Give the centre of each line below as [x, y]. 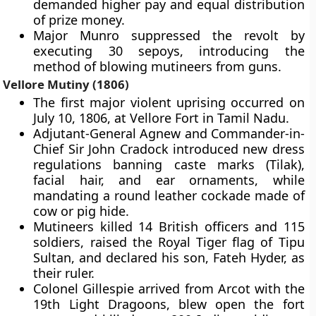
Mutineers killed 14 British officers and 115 [169, 226]
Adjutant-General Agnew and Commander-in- [169, 133]
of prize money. [79, 20]
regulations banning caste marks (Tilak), [169, 164]
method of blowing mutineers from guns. [158, 66]
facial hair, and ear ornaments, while [169, 180]
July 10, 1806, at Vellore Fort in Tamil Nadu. [162, 118]
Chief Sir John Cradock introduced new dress [169, 149]
